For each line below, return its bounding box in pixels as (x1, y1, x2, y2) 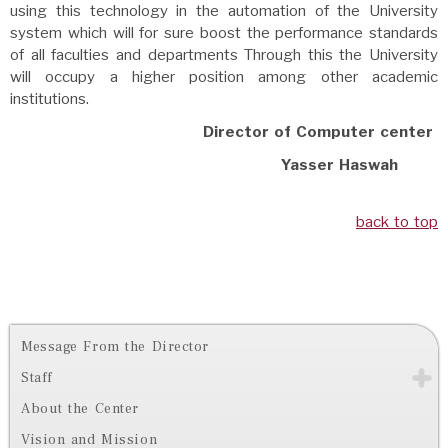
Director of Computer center (198, 118, 438, 147)
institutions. (10, 85, 89, 114)
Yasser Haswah (281, 151, 438, 180)
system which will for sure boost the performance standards (10, 19, 438, 48)
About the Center (21, 395, 139, 423)
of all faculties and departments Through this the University (10, 41, 438, 70)
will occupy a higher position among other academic (10, 63, 438, 92)
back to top (356, 208, 438, 237)
